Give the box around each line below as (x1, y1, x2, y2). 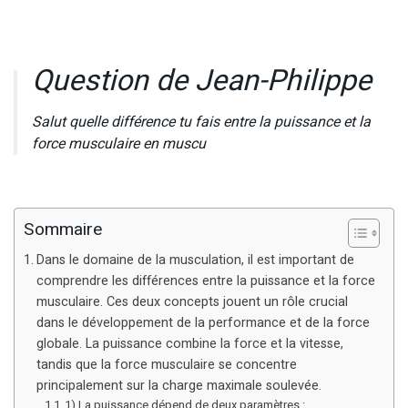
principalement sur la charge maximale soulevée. (36, 375, 325, 395)
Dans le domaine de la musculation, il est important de (36, 250, 354, 270)
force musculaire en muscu (32, 132, 206, 155)
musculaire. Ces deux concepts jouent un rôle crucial (36, 291, 348, 311)
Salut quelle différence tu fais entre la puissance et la (32, 110, 371, 133)
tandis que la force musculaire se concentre (36, 354, 297, 374)
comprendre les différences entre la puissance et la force (36, 270, 375, 291)
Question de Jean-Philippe (32, 58, 372, 102)
